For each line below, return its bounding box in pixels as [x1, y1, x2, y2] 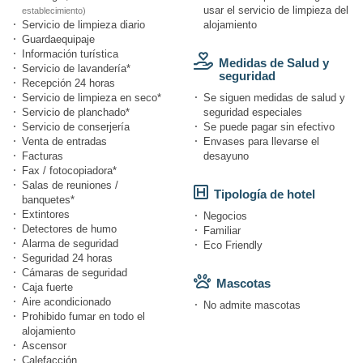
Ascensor [22, 340, 66, 352]
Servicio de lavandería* [22, 62, 130, 75]
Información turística [22, 48, 118, 61]
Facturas [22, 150, 63, 163]
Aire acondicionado [22, 296, 111, 309]
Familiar [203, 224, 241, 237]
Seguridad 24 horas [22, 252, 113, 265]
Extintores [22, 208, 70, 221]
